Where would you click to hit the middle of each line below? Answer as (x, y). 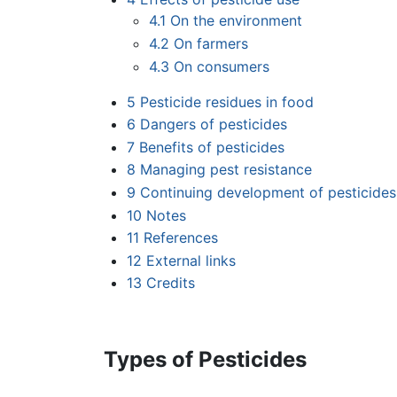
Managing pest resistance (226, 170)
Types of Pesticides (205, 359)
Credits (170, 283)
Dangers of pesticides (213, 125)
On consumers (222, 66)
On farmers (211, 43)
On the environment (237, 21)
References (180, 238)
